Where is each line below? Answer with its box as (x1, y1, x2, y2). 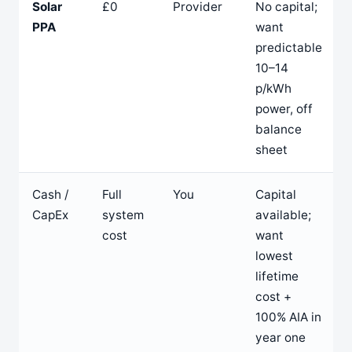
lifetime (255, 268, 299, 284)
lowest (255, 247, 293, 263)
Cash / (31, 186, 68, 202)
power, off (255, 101, 313, 116)
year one (255, 329, 306, 345)
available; (255, 207, 311, 222)
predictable (255, 39, 322, 55)
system (101, 207, 144, 222)
